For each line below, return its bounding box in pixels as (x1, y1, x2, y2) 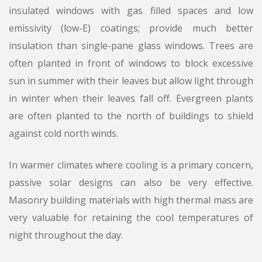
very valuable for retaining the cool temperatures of (9, 211, 253, 225)
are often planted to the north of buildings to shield (9, 109, 253, 123)
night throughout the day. (9, 229, 123, 242)
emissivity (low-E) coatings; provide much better (9, 22, 253, 35)
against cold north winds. (9, 127, 118, 140)
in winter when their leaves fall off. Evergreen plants (9, 92, 253, 105)
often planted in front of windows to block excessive (9, 57, 253, 70)
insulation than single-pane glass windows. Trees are (9, 39, 253, 53)
